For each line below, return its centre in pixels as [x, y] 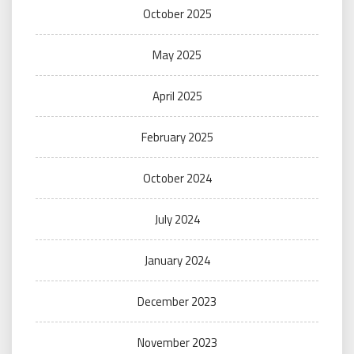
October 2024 [177, 179]
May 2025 [177, 55]
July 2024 [177, 220]
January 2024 [177, 261]
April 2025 [177, 96]
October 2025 [177, 14]
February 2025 [177, 137]
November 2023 [177, 343]
